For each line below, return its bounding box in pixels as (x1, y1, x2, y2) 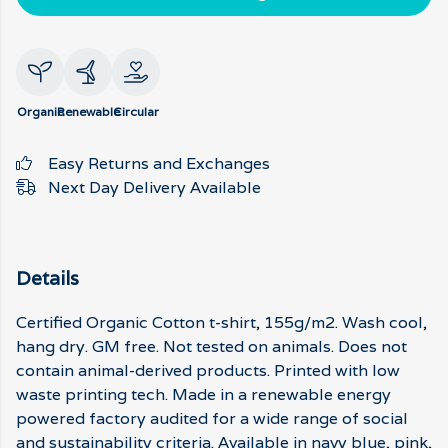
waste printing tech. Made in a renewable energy (16, 384, 391, 406)
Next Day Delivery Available (48, 177, 261, 198)
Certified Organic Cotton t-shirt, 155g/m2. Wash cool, (16, 312, 427, 334)
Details (16, 266, 79, 290)
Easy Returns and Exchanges (48, 153, 270, 174)
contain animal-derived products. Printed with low (16, 360, 400, 382)
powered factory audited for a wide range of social (16, 408, 408, 430)
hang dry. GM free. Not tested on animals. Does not (16, 336, 407, 358)
